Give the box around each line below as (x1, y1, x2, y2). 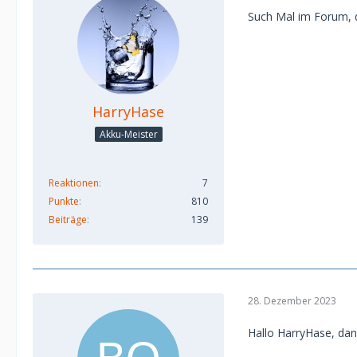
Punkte (49, 194, 79, 208)
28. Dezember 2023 (248, 294, 336, 308)
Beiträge (49, 212, 87, 226)
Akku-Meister (99, 127, 158, 141)
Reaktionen (49, 175, 99, 190)
